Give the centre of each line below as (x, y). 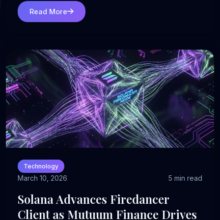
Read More (48, 11)
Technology (41, 166)
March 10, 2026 (42, 178)
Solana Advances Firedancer (93, 199)
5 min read (185, 178)
